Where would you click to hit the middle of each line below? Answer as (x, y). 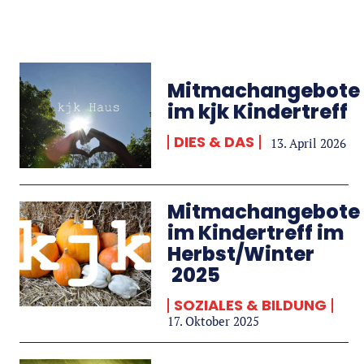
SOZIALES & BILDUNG (251, 305)
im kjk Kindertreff (258, 112)
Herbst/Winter (241, 253)
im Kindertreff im (256, 232)
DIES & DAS (214, 142)
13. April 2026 (309, 143)
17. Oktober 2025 (214, 321)
